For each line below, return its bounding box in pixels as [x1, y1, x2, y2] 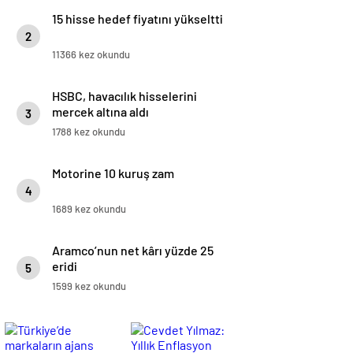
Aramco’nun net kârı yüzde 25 [52, 243, 214, 258]
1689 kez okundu [52, 203, 126, 215]
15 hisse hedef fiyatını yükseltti [52, 11, 223, 26]
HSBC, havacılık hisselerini [52, 88, 197, 103]
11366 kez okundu [52, 48, 130, 61]
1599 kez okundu [52, 280, 126, 292]
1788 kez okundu [52, 125, 125, 138]
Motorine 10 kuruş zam [52, 165, 174, 180]
